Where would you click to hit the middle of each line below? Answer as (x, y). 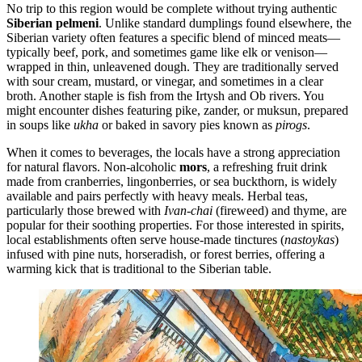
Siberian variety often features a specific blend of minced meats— (173, 38)
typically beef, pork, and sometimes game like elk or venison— (167, 53)
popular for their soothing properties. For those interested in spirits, (175, 225)
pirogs (291, 125)
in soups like (40, 125)
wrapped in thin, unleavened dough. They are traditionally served (173, 67)
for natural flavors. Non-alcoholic (93, 167)
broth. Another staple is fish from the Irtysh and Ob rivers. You (165, 96)
